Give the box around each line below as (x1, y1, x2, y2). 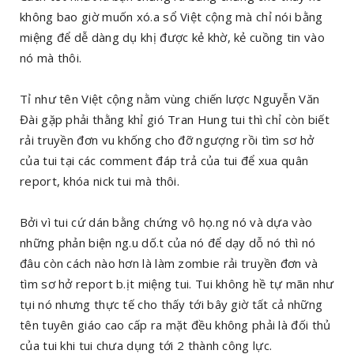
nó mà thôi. (20, 50, 82, 66)
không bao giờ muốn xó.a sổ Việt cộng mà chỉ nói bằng (20, 9, 323, 24)
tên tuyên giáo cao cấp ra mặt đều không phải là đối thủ (20, 317, 331, 333)
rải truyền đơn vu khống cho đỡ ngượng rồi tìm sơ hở (20, 132, 314, 148)
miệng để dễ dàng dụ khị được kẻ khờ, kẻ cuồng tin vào (20, 29, 325, 45)
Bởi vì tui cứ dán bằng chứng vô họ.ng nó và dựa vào (20, 214, 313, 230)
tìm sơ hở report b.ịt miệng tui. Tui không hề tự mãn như (20, 276, 334, 292)
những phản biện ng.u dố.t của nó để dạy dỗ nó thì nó (20, 235, 316, 250)
